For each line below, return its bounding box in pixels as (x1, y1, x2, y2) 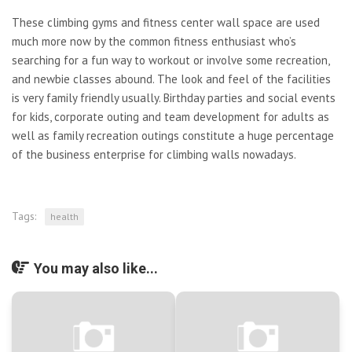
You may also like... (34, 260, 158, 277)
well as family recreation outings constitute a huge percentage (12, 128, 334, 143)
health (50, 211, 79, 222)
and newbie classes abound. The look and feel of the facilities (12, 71, 331, 86)
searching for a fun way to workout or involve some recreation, (12, 53, 329, 68)
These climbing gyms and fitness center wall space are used (12, 15, 320, 30)
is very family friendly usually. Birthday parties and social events (12, 90, 335, 105)
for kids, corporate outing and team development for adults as (12, 109, 329, 124)
